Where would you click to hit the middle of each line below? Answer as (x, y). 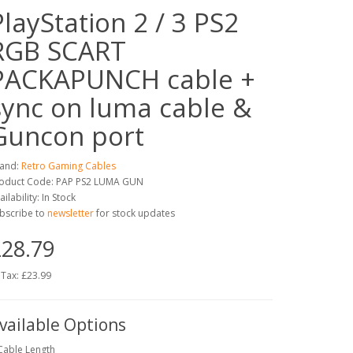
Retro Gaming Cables (69, 165)
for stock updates (136, 213)
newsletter (71, 213)
